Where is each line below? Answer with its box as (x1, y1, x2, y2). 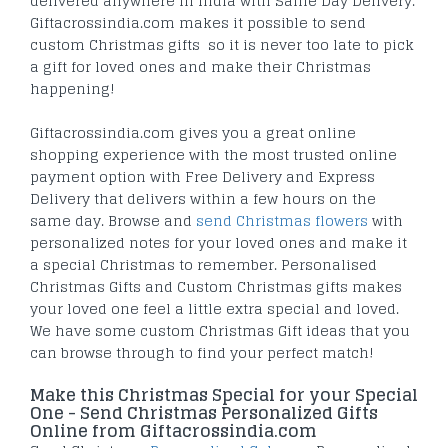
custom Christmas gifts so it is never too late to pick (30, 32, 414, 58)
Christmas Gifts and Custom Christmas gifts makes (30, 274, 402, 300)
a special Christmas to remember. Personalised (30, 252, 377, 278)
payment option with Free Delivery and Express (30, 164, 375, 190)
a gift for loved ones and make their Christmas (30, 54, 371, 80)
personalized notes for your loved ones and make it (30, 230, 407, 256)
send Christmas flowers (196, 208, 368, 234)
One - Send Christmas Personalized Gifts (30, 398, 378, 429)
